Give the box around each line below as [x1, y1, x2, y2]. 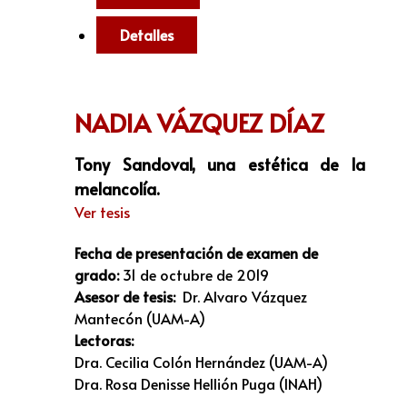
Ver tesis [74, 201, 130, 222]
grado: [74, 263, 119, 284]
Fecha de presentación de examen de [74, 242, 318, 263]
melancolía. [74, 176, 160, 200]
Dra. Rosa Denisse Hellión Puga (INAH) [74, 372, 323, 393]
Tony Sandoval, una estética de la [74, 152, 365, 175]
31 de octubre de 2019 [119, 263, 269, 284]
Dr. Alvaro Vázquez [183, 285, 307, 306]
